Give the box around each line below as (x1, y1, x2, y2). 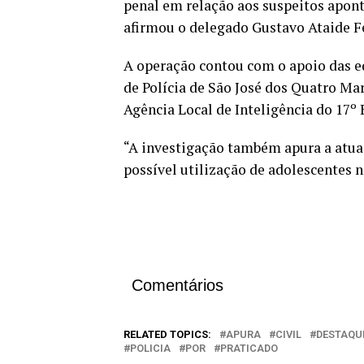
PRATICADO (220, 342, 278, 355)
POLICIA (130, 342, 171, 355)
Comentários (132, 276, 223, 295)
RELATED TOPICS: (123, 328, 211, 341)
